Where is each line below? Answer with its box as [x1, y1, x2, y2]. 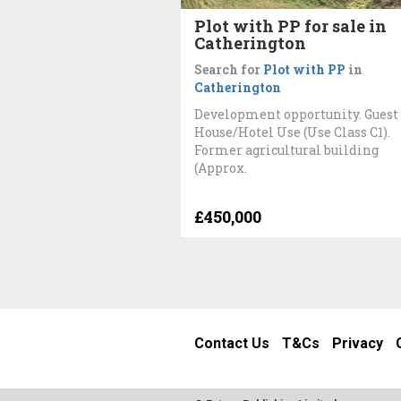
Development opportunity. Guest [194, 105, 398, 123]
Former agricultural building [194, 141, 379, 158]
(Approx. [194, 158, 247, 176]
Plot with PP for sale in [194, 14, 387, 37]
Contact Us [194, 335, 269, 353]
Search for [194, 60, 263, 78]
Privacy [332, 335, 383, 353]
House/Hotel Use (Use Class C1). [194, 123, 390, 141]
